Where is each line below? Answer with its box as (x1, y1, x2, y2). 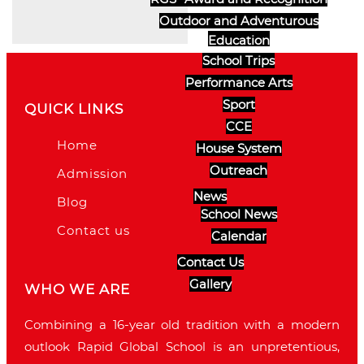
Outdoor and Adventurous (158, 13, 318, 28)
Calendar (210, 228, 266, 244)
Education (207, 32, 270, 45)
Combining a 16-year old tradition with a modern (24, 317, 340, 333)
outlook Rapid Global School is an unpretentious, (24, 339, 340, 355)
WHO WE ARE (24, 281, 131, 298)
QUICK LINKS (24, 100, 124, 117)
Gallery (188, 276, 232, 292)
